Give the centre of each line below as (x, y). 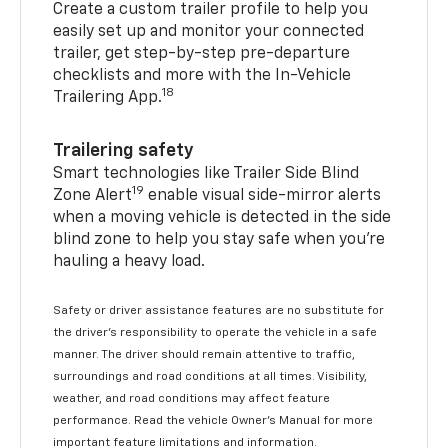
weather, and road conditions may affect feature (192, 399)
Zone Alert (93, 196)
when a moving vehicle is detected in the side (222, 218)
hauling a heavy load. (129, 262)
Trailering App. (108, 98)
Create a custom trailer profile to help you (211, 10)
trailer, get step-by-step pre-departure (202, 54)
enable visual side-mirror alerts (263, 196)
